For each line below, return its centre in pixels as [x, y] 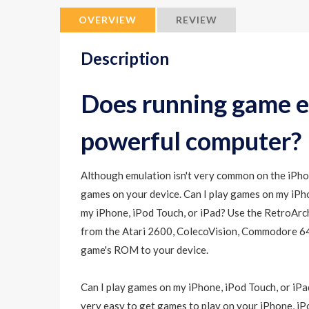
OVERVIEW [108, 20]
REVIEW [197, 20]
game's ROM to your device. [144, 250]
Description [125, 58]
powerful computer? [191, 141]
